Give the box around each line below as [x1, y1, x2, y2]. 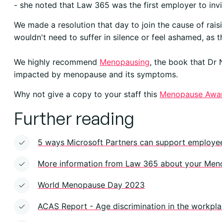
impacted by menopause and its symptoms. [14, 69, 178, 79]
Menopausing [100, 56, 150, 67]
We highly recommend [14, 56, 100, 67]
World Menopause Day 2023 [38, 179, 145, 190]
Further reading [14, 107, 135, 129]
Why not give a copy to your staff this [14, 89, 160, 99]
